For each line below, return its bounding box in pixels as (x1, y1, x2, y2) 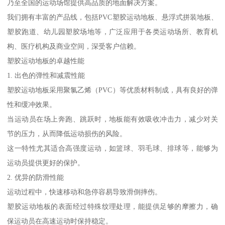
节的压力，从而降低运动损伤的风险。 (7, 129, 127, 138)
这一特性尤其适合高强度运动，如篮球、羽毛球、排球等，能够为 (7, 144, 218, 152)
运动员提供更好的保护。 (7, 158, 85, 167)
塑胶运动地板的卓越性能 (7, 56, 85, 65)
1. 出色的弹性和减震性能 (7, 71, 85, 79)
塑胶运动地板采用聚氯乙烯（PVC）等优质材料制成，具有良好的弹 (7, 85, 218, 94)
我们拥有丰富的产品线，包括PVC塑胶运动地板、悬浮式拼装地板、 (7, 13, 218, 21)
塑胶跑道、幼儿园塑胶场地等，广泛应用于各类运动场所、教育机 (7, 27, 218, 36)
